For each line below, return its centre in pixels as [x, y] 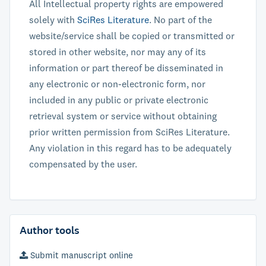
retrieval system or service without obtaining [123, 116]
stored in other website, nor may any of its [118, 52]
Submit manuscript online [80, 255]
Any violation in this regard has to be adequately [130, 148]
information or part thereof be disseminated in [126, 68]
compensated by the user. [83, 164]
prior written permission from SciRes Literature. [129, 132]
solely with [53, 20]
